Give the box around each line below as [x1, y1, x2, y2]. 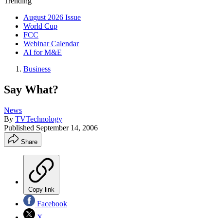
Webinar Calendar [23, 39, 79, 48]
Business [23, 65, 51, 73]
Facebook [35, 199, 67, 208]
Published [4, 123, 36, 132]
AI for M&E [23, 48, 62, 56]
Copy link [28, 185, 54, 193]
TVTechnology [15, 114, 62, 123]
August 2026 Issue [23, 13, 81, 21]
